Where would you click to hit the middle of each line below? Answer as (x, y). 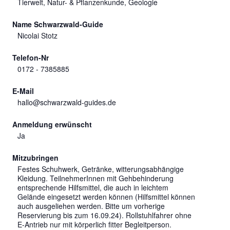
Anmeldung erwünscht (52, 124)
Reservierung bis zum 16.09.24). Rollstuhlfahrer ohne (104, 215)
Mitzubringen (35, 157)
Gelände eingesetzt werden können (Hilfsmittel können (106, 196)
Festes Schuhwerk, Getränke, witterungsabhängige (101, 169)
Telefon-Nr (31, 57)
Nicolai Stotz (37, 35)
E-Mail (23, 91)
